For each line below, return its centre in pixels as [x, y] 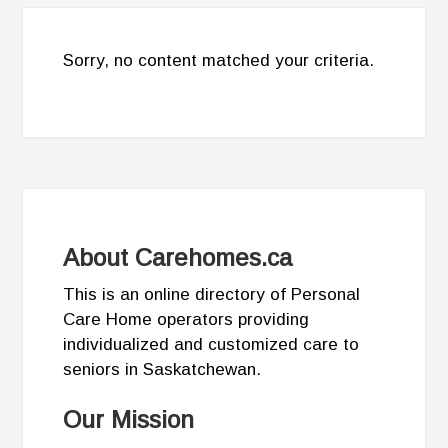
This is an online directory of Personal [212, 294]
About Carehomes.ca [178, 257]
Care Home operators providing [186, 319]
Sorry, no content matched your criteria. [219, 60]
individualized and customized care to [211, 344]
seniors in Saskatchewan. [162, 369]
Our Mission [129, 419]
